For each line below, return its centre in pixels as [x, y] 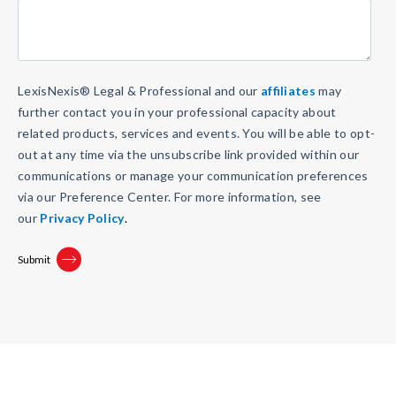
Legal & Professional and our [176, 90]
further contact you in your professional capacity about [177, 111]
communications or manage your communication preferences [193, 175]
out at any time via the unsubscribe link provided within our [189, 154]
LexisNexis [49, 90]
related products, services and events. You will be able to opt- [197, 133]
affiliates [288, 90]
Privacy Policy [82, 217]
